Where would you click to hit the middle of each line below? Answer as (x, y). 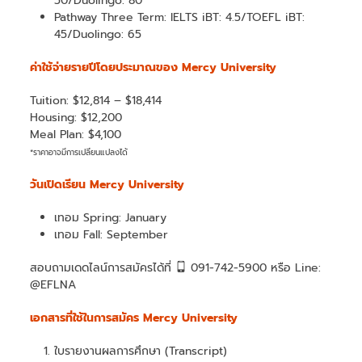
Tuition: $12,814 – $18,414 (96, 100)
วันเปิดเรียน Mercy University (107, 184)
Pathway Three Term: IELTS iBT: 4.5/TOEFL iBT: (180, 17)
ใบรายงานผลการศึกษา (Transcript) (141, 351)
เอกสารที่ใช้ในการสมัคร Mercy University (134, 318)
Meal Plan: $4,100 (76, 134)
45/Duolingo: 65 (98, 34)
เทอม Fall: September (112, 234)
